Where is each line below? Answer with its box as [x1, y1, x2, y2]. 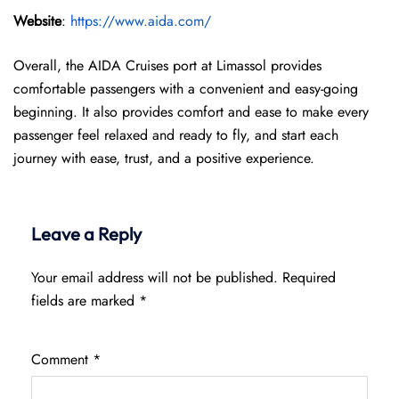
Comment [31, 349, 93, 370]
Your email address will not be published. [31, 267, 278, 288]
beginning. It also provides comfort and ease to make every [13, 102, 369, 122]
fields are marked [31, 290, 139, 311]
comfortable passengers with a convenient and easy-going [13, 78, 358, 99]
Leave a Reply [31, 223, 142, 245]
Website [13, 11, 61, 31]
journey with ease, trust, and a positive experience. [13, 148, 314, 168]
